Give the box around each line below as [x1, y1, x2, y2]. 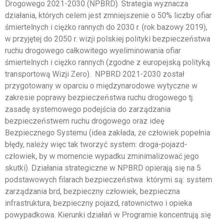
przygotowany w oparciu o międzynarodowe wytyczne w [5, 81, 197, 90]
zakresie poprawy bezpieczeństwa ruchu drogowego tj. [5, 92, 194, 102]
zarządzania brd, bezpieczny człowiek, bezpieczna [5, 186, 180, 196]
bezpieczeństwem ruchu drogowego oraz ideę [5, 116, 164, 126]
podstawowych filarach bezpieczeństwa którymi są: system [5, 175, 212, 184]
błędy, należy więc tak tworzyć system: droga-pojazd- [5, 139, 187, 149]
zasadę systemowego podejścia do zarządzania [5, 104, 171, 114]
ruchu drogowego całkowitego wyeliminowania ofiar [5, 45, 181, 55]
